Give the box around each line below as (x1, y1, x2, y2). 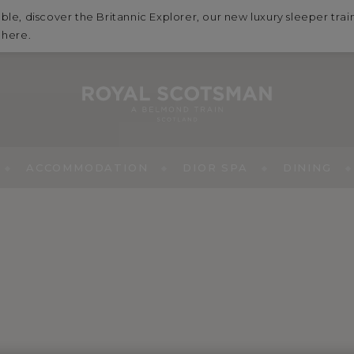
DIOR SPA (183, 161, 248, 174)
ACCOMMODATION (26, 161, 149, 174)
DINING (282, 161, 332, 174)
